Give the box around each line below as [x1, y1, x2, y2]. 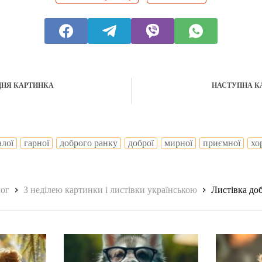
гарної [24, 138, 49, 148]
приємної [203, 138, 240, 148]
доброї [128, 138, 154, 148]
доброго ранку [60, 138, 118, 148]
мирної [164, 138, 192, 148]
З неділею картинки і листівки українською [23, 185, 197, 195]
